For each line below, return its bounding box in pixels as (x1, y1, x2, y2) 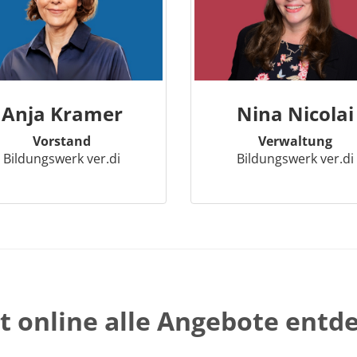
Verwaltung (257, 132, 332, 150)
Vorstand (33, 132, 92, 150)
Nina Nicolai (236, 100, 354, 127)
